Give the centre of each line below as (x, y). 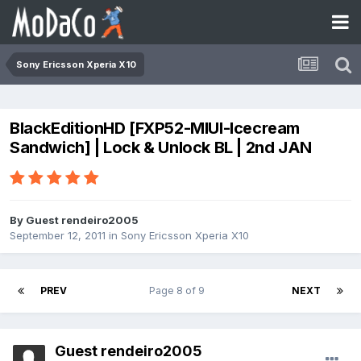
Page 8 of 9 (179, 291)
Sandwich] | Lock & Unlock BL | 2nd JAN (161, 148)
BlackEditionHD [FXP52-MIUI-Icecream (155, 129)
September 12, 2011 (58, 236)
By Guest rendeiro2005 (74, 220)
